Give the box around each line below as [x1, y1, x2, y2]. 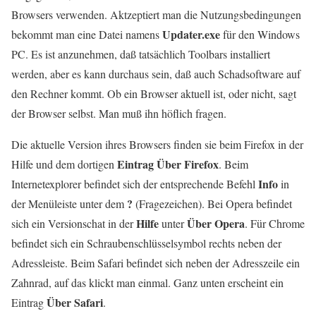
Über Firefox [157, 155, 219, 172]
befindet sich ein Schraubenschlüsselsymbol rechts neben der [11, 235, 281, 250]
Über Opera [187, 214, 245, 231]
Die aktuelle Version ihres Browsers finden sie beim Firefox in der [11, 136, 303, 152]
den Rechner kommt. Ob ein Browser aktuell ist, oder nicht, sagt [11, 85, 296, 101]
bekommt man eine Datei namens [11, 26, 162, 42]
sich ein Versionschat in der [11, 215, 136, 231]
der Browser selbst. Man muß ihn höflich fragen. [11, 105, 226, 121]
